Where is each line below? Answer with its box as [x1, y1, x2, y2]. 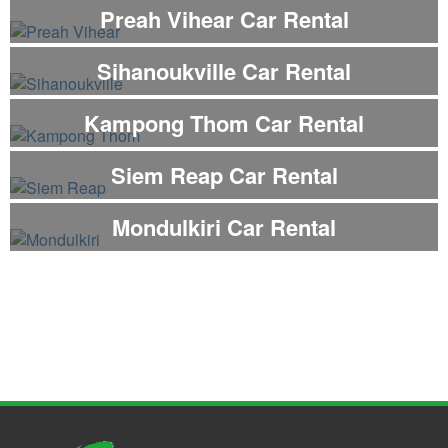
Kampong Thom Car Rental [84, 107, 364, 140]
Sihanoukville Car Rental [97, 55, 351, 88]
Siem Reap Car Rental [110, 159, 338, 192]
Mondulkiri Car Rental [112, 211, 336, 244]
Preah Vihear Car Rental [99, 3, 349, 36]
